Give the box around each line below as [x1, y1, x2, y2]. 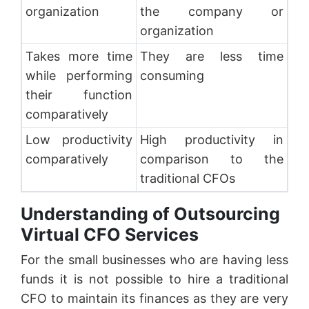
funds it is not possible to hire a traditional [21, 271, 288, 286]
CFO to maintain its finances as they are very [21, 290, 288, 306]
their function [25, 87, 133, 102]
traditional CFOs [139, 170, 239, 186]
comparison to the [139, 151, 284, 166]
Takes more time [25, 48, 133, 63]
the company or [139, 3, 284, 19]
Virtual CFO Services [21, 223, 203, 245]
